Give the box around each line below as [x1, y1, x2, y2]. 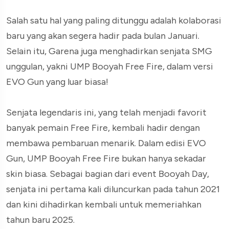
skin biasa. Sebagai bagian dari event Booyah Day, [6, 168, 209, 179]
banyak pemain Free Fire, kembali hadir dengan [6, 122, 200, 133]
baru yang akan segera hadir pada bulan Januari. [6, 30, 199, 41]
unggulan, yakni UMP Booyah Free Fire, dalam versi [6, 60, 213, 72]
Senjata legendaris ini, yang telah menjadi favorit [6, 106, 207, 118]
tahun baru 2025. [6, 214, 75, 225]
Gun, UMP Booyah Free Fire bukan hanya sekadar [6, 152, 206, 164]
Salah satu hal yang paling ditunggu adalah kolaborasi [6, 14, 221, 26]
